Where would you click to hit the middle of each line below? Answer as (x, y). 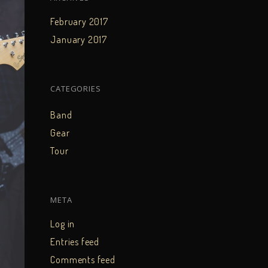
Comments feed (83, 259)
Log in (63, 223)
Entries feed (75, 241)
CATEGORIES (76, 88)
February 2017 (79, 21)
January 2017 (79, 39)
